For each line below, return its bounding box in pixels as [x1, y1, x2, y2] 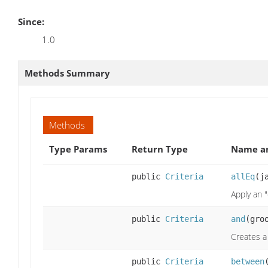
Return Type [132, 142, 188, 155]
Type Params [49, 142, 107, 155]
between [231, 256, 264, 266]
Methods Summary [25, 66, 110, 79]
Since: [18, 15, 44, 28]
